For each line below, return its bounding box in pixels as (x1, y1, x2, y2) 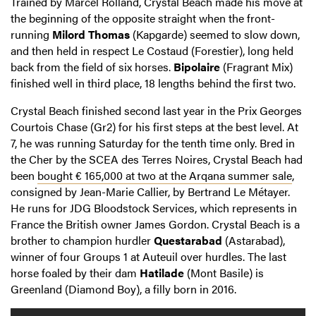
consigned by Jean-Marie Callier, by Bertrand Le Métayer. (11, 183, 290, 200)
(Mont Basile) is (184, 265, 264, 281)
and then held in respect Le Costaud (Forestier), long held (11, 42, 293, 59)
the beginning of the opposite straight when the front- (11, 10, 275, 27)
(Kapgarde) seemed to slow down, (130, 26, 300, 43)
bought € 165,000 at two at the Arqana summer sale (37, 167, 292, 184)
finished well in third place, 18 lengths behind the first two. (11, 75, 296, 92)
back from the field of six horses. (11, 59, 174, 75)
